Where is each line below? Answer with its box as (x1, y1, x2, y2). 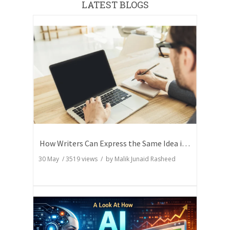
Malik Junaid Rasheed (114, 155, 176, 164)
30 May (39, 155, 62, 164)
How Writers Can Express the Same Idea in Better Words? (182, 138, 190, 149)
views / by (80, 155, 114, 164)
